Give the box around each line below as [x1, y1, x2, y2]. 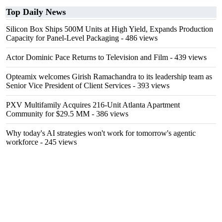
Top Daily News [6, 7, 66, 17]
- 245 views [38, 138, 77, 146]
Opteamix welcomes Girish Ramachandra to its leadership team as [6, 72, 212, 81]
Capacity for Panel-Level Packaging [6, 34, 119, 42]
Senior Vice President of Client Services [6, 81, 131, 90]
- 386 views [90, 110, 128, 118]
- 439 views [168, 53, 207, 61]
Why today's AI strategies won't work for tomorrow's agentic [6, 129, 196, 137]
